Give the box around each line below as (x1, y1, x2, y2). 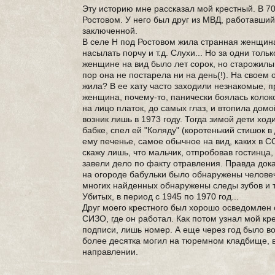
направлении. (82, 247, 139, 257)
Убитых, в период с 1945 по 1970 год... (82, 192, 239, 201)
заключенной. (82, 26, 138, 36)
